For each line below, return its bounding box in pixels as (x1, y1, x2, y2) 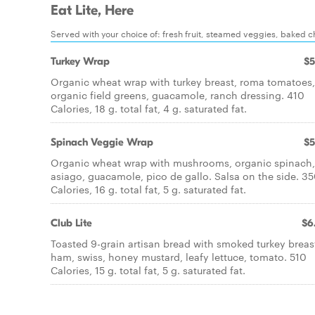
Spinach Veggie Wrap (51, 136, 153, 148)
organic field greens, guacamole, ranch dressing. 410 (51, 88, 304, 102)
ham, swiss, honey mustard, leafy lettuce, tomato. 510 (51, 250, 307, 264)
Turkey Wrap (51, 55, 110, 67)
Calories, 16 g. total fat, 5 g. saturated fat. (51, 182, 246, 196)
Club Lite (51, 217, 92, 229)
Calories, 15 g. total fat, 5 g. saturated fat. (51, 263, 245, 277)
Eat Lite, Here (51, 2, 134, 19)
